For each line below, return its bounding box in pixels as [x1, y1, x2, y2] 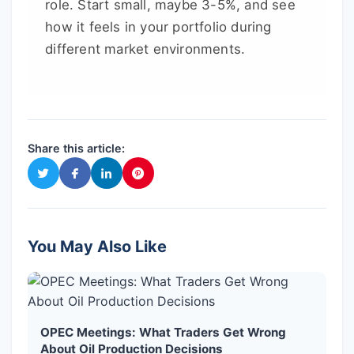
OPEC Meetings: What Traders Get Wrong [40, 325, 286, 341]
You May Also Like [28, 237, 167, 257]
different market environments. [45, 41, 246, 58]
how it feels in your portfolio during [45, 19, 272, 36]
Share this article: [28, 141, 125, 156]
